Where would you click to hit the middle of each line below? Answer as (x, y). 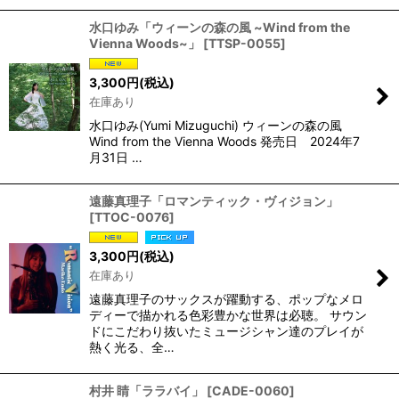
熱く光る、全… (132, 346)
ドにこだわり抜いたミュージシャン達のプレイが (226, 330)
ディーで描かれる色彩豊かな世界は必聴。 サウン (228, 314)
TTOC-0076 (132, 216)
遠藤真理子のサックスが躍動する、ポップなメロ (226, 298)
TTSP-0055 (244, 44)
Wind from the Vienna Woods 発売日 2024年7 (224, 141)
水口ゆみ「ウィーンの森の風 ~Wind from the (220, 28)
